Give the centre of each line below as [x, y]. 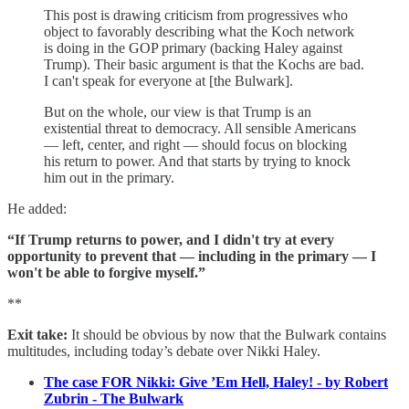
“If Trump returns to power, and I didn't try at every [171, 240]
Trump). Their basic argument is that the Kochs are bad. [204, 65]
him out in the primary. [109, 178]
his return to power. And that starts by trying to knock [197, 162]
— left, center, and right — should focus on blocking [195, 145]
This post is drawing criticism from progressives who [196, 16]
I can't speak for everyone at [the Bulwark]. [168, 81]
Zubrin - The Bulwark [114, 399]
